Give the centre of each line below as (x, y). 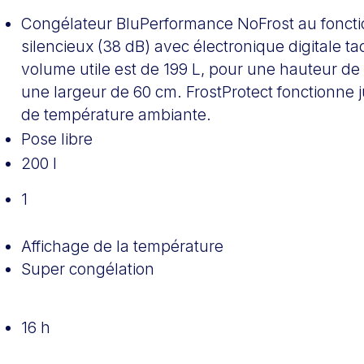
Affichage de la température (123, 246)
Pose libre (57, 139)
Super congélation (88, 269)
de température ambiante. (117, 114)
